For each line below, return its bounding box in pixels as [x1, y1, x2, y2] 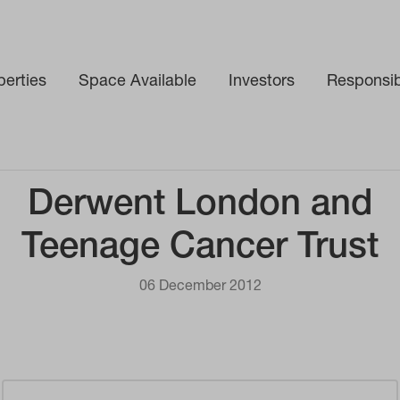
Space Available [78, 74, 196, 90]
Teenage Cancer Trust [21, 231, 379, 267]
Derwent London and [27, 188, 372, 224]
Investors [228, 74, 295, 90]
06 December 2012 [138, 280, 262, 295]
